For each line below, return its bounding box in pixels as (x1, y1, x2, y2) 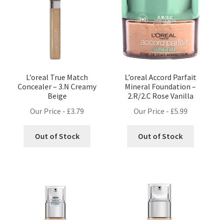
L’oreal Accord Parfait (124, 72, 196, 82)
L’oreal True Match (26, 72, 88, 82)
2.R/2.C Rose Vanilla (127, 91, 193, 101)
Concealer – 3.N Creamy (18, 82, 97, 92)
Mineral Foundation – (125, 82, 196, 92)
